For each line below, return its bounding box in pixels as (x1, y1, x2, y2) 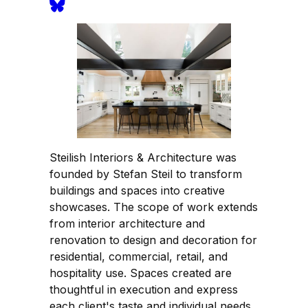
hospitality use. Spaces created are (49, 265, 232, 280)
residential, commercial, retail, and (49, 249, 228, 263)
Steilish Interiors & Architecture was (49, 150, 236, 164)
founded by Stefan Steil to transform (49, 166, 242, 181)
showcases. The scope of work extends (49, 199, 258, 214)
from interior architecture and (49, 216, 205, 230)
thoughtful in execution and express (49, 282, 238, 296)
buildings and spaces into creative (49, 183, 225, 197)
